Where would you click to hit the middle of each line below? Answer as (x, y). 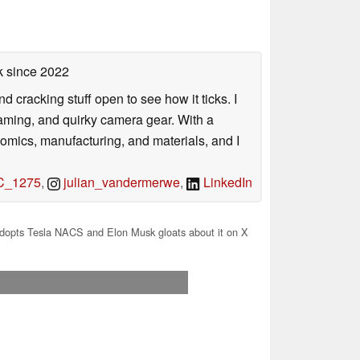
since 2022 (36, 71)
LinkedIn (226, 182)
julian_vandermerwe (121, 182)
